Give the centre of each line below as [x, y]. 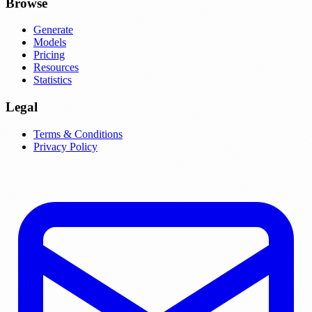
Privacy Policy [65, 146]
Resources [56, 68]
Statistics [53, 80]
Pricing [49, 55]
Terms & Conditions [78, 134]
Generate [53, 30]
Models [50, 42]
